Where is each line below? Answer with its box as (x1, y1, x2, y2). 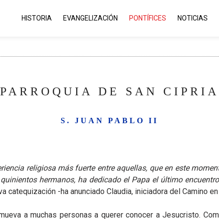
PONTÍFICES (129, 14, 166, 22)
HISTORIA (22, 14, 52, 22)
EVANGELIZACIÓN (63, 14, 118, 22)
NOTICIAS (177, 14, 208, 22)
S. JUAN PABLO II (61, 116, 158, 125)
